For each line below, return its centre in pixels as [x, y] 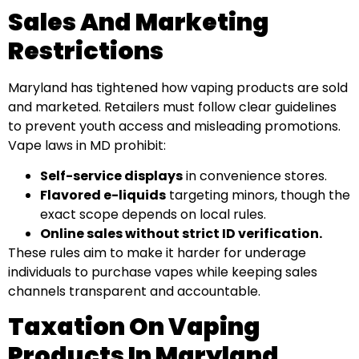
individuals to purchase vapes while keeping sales [163, 272]
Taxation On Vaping [134, 327]
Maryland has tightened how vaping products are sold [178, 87]
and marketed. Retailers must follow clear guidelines [172, 107]
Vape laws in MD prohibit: [87, 145]
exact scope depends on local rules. [153, 214]
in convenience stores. [255, 175]
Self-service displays [111, 175]
